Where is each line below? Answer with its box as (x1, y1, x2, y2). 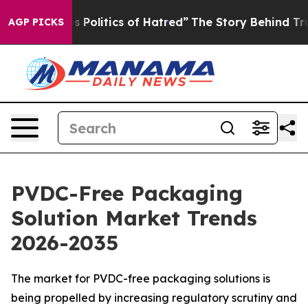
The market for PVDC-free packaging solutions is (11, 272, 270, 285)
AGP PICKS (8, 16, 64, 28)
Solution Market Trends (11, 205, 257, 231)
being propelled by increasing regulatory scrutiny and (11, 291, 297, 305)
